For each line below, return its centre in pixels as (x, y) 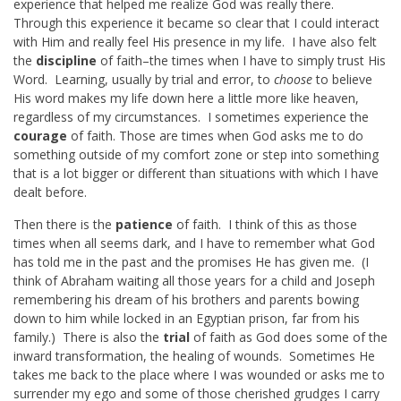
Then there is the (64, 225)
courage (40, 136)
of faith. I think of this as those (265, 225)
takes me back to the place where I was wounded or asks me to (199, 375)
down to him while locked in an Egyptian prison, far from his (187, 319)
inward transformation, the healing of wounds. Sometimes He (194, 356)
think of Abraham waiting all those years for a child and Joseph (194, 281)
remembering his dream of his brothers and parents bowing (186, 300)
